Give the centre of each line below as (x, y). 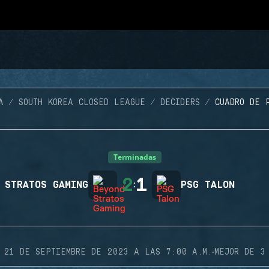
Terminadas (134, 157)
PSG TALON (208, 185)
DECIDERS (180, 103)
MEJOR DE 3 (240, 252)
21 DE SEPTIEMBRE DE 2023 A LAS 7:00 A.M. (108, 252)
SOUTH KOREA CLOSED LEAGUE (82, 103)
